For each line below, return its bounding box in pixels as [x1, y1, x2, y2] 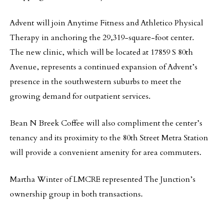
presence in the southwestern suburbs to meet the [10, 76, 181, 87]
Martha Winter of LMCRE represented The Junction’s [10, 174, 196, 185]
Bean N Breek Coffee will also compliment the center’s [10, 118, 202, 129]
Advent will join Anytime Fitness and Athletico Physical [10, 18, 203, 28]
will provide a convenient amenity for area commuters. [10, 147, 201, 158]
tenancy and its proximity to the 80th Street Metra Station [10, 132, 208, 143]
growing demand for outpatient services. [10, 91, 151, 102]
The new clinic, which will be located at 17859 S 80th [10, 47, 193, 58]
